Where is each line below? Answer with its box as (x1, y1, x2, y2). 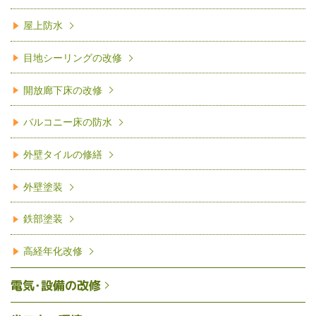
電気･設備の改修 (10, 276, 102, 294)
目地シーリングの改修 (23, 49, 122, 64)
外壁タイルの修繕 (23, 147, 102, 162)
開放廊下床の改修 (23, 82, 102, 97)
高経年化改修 (23, 243, 85, 258)
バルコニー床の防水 (23, 114, 112, 129)
